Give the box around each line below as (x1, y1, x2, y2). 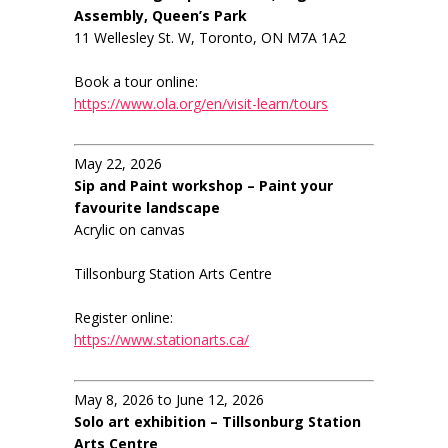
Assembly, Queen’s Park (74, 6, 247, 26)
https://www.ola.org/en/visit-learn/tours (74, 94, 328, 114)
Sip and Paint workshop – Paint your (74, 176, 333, 196)
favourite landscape (74, 198, 220, 218)
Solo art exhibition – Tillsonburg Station (74, 412, 361, 432)
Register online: (74, 308, 173, 328)
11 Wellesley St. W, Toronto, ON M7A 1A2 (74, 28, 346, 48)
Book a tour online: (74, 72, 198, 92)
